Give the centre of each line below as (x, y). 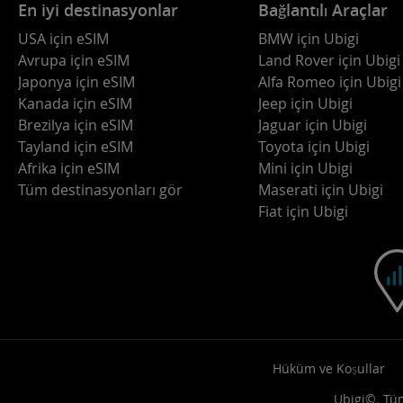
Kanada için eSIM (75, 103)
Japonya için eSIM (76, 82)
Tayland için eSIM (76, 147)
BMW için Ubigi (308, 39)
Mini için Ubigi (305, 168)
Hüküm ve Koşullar (329, 368)
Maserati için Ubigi (320, 190)
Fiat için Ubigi (303, 211)
